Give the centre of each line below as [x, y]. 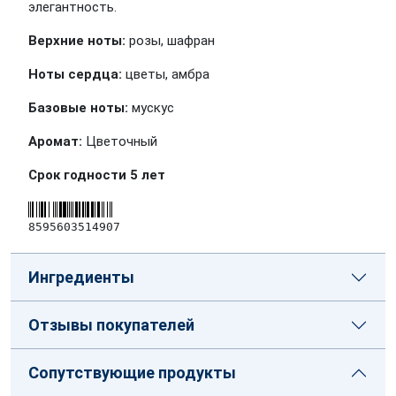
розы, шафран [170, 41]
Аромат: [55, 141]
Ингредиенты [81, 277]
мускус [151, 108]
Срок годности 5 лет [97, 175]
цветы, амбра [166, 74]
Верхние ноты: [77, 41]
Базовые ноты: [78, 108]
